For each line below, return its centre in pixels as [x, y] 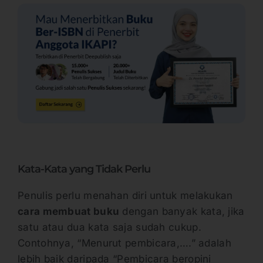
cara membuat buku [69, 211]
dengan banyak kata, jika [182, 211]
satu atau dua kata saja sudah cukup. [109, 227]
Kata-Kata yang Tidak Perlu [84, 169]
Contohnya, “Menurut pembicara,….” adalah [124, 243]
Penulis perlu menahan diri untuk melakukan [125, 195]
